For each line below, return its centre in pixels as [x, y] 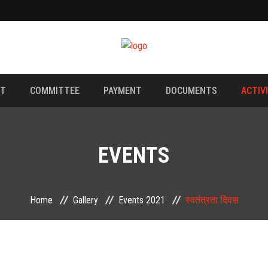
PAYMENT [123, 91]
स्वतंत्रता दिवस [212, 200]
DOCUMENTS [191, 91]
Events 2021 [141, 200]
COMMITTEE [55, 91]
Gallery [85, 200]
